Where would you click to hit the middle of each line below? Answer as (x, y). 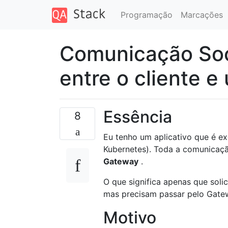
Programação (146, 15)
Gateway (121, 161)
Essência (138, 117)
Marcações (202, 15)
